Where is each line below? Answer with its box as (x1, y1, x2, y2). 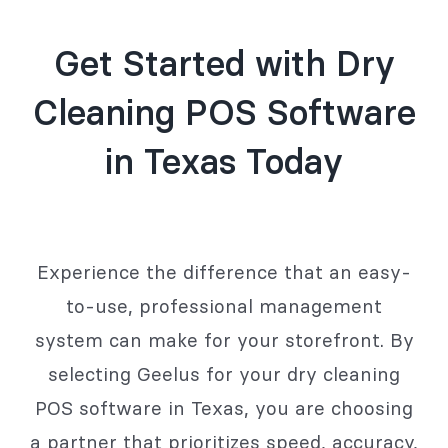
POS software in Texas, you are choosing (35, 395, 413, 420)
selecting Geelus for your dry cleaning (48, 361, 400, 386)
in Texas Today (105, 140, 343, 184)
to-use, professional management (66, 293, 382, 318)
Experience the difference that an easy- (37, 259, 411, 284)
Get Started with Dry (53, 42, 395, 86)
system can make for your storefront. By (34, 327, 414, 352)
